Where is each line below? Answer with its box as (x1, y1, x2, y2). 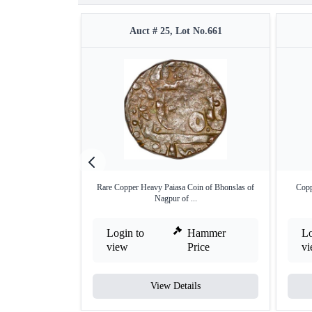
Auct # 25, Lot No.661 (129, 26, 222, 37)
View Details (150, 281, 201, 292)
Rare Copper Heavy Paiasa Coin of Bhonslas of (97, 182, 254, 193)
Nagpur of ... (154, 194, 197, 204)
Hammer (187, 227, 226, 240)
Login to (107, 227, 144, 240)
